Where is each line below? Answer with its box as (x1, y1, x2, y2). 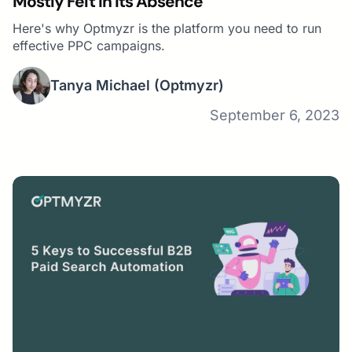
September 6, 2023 (210, 106, 339, 123)
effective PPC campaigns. (13, 37, 165, 53)
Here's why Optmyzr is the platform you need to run (13, 20, 321, 36)
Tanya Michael (50, 77, 150, 94)
